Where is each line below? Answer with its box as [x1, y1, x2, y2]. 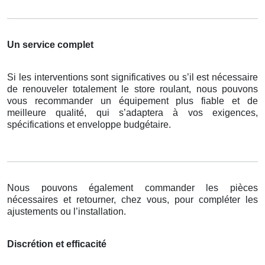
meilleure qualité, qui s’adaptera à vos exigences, [7, 108, 258, 118]
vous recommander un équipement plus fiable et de [7, 96, 258, 106]
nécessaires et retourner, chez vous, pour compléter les [7, 195, 258, 205]
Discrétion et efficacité [7, 239, 106, 250]
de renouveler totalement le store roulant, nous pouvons [7, 84, 258, 95]
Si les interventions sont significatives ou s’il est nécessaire [7, 72, 258, 83]
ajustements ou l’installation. [7, 206, 126, 217]
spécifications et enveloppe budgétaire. [7, 119, 171, 130]
